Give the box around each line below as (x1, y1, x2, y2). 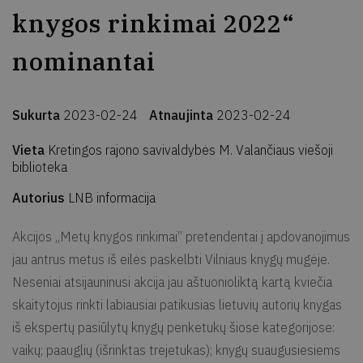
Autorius (12, 189, 68, 206)
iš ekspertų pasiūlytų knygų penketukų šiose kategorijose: (12, 318, 335, 335)
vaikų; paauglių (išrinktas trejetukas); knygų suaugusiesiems (12, 341, 340, 358)
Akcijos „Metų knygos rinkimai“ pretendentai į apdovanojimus (12, 228, 350, 245)
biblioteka (12, 158, 67, 175)
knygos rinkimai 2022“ (12, 7, 295, 39)
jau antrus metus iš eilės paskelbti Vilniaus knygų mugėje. (12, 250, 330, 267)
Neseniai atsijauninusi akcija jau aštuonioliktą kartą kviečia (12, 273, 332, 290)
